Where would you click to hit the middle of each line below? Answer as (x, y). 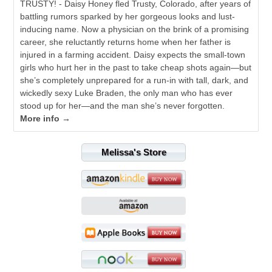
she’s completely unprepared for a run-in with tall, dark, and (134, 80)
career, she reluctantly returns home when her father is (126, 42)
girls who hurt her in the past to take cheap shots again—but (136, 68)
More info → (46, 119)
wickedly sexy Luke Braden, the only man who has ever (127, 93)
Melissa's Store (134, 152)
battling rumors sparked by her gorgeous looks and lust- (128, 17)
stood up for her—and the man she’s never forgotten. (123, 106)
